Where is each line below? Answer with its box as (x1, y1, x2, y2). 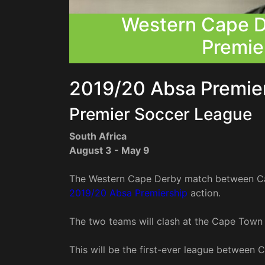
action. (188, 187, 221, 199)
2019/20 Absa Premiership (69, 187, 188, 199)
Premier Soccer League (69, 104, 256, 125)
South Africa (69, 130, 131, 143)
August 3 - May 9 (69, 144, 150, 157)
